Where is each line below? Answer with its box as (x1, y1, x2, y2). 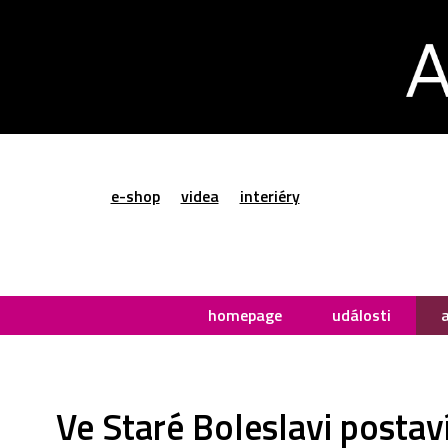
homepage (208, 302, 282, 327)
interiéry (239, 184, 300, 209)
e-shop (110, 184, 160, 209)
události (332, 302, 391, 327)
